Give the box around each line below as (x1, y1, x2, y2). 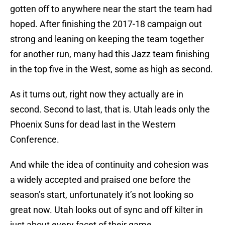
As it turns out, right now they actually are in (10, 89, 183, 100)
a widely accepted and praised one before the (10, 174, 191, 185)
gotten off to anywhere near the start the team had (10, 4, 212, 15)
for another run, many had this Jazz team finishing (10, 49, 209, 60)
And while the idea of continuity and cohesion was (10, 159, 208, 170)
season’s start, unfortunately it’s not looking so (10, 189, 193, 200)
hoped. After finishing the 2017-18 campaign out (10, 19, 202, 30)
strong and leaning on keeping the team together (10, 34, 204, 45)
